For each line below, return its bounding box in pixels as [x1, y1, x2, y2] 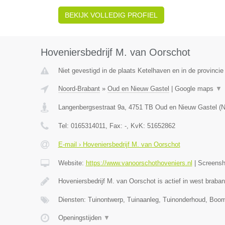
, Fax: [105, 122, 125, 130]
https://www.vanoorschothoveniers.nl [85, 159, 192, 167]
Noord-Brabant [58, 85, 100, 92]
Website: [58, 159, 86, 167]
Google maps [174, 85, 215, 92]
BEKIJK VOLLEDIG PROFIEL [64, 11, 158, 19]
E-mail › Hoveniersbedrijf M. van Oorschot [58, 141, 180, 148]
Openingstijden [58, 214, 103, 221]
